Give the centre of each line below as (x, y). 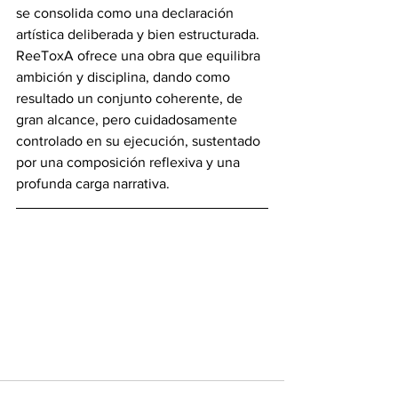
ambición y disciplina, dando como (125, 76)
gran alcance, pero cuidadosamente (128, 119)
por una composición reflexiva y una (130, 162)
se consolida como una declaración (127, 12)
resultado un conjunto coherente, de (131, 98)
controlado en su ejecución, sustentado (140, 140)
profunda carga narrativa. (93, 183)
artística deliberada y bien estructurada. (139, 34)
